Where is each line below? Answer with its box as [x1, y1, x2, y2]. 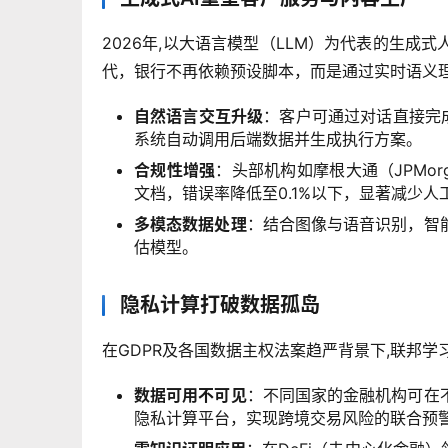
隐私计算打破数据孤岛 [120, 292, 320, 317]
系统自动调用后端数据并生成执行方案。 [134, 128, 422, 149]
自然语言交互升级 [134, 105, 264, 126]
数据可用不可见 [134, 384, 247, 405]
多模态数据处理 [134, 213, 247, 234]
